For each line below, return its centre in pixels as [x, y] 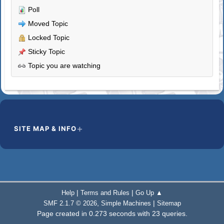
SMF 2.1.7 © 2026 [70, 203]
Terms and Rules [105, 193]
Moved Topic [47, 23]
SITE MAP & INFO [45, 128]
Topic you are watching [63, 65]
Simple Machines [126, 203]
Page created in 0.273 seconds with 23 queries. [112, 213]
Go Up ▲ [149, 193]
